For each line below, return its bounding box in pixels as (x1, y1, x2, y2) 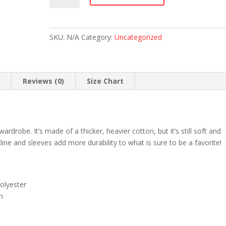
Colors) (49, 62, 73, 72)
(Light (49, 50, 68, 60)
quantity (49, 74, 76, 83)
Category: (81, 32, 115, 42)
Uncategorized (115, 32, 162, 42)
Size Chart (87, 76, 124, 86)
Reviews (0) (23, 76, 65, 86)
